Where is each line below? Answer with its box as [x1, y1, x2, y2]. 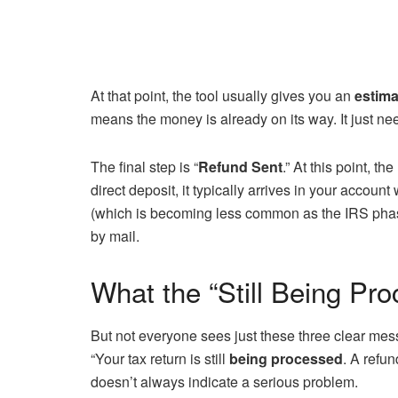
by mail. [91, 225, 139, 246]
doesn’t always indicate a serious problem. [91, 370, 358, 392]
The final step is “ [91, 155, 198, 177]
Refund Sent [198, 155, 283, 177]
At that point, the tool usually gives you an [91, 84, 354, 106]
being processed [229, 347, 343, 369]
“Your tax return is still [91, 347, 229, 369]
